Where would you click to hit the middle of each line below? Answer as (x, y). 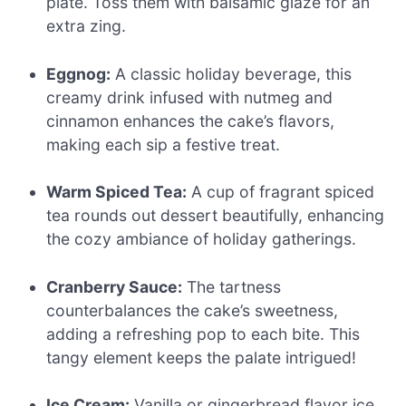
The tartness (232, 286)
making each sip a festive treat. (164, 144)
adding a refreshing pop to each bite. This (203, 333)
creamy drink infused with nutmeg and (190, 97)
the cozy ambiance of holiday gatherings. (202, 239)
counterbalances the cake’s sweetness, (193, 310)
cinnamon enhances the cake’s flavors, (191, 121)
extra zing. (87, 26)
